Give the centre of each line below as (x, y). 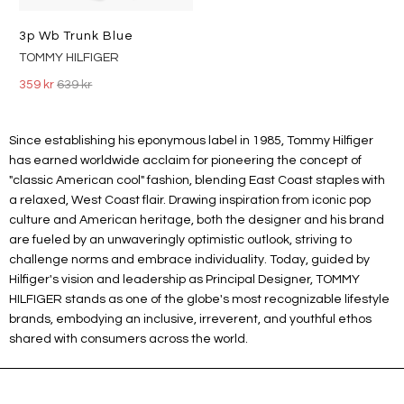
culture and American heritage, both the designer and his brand (197, 220)
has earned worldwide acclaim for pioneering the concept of (185, 161)
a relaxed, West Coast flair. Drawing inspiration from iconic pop (190, 201)
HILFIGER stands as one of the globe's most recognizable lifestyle (199, 300)
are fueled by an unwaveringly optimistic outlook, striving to (180, 240)
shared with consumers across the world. (129, 340)
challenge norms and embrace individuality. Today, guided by (189, 260)
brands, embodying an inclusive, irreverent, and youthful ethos (190, 320)
